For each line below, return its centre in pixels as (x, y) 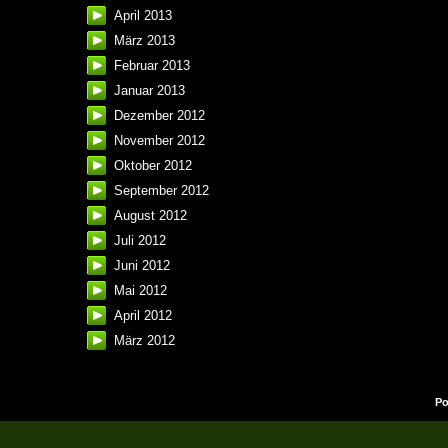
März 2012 (144, 341)
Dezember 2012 (159, 116)
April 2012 (143, 316)
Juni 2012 (142, 266)
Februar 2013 (152, 66)
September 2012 (161, 191)
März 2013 (144, 41)
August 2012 (150, 216)
